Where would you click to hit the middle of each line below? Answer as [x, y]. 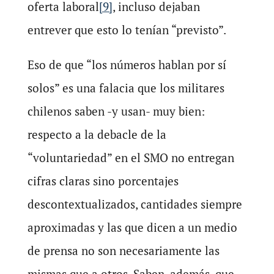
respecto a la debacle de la [97, 135]
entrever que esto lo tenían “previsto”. [127, 30]
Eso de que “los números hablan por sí [127, 65]
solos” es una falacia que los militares [126, 88]
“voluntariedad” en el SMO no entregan [131, 158]
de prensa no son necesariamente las [123, 251]
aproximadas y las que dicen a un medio [132, 228]
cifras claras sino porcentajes [103, 181]
